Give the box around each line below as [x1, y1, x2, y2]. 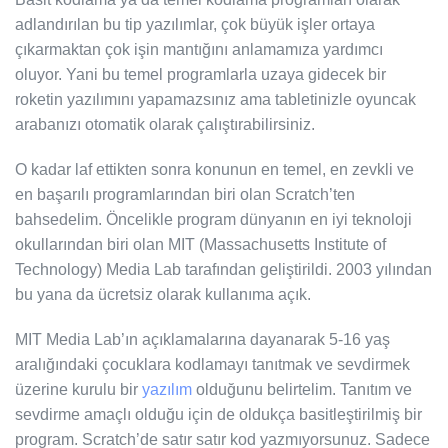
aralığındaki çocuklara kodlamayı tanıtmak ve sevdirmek [15, 355, 410, 373]
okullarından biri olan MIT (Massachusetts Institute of [15, 235, 386, 253]
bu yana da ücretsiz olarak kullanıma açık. [15, 285, 311, 303]
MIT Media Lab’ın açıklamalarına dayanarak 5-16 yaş [15, 330, 390, 348]
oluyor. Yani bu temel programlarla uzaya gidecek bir [15, 65, 386, 83]
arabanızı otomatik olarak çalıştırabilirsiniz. [15, 115, 315, 133]
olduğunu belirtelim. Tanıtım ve [192, 380, 412, 398]
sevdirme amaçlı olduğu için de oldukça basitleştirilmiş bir [15, 405, 422, 423]
